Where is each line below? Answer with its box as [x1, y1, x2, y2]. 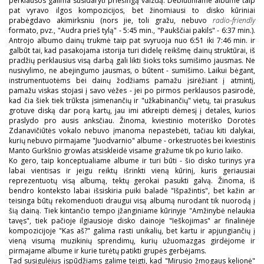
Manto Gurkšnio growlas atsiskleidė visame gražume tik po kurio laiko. [9, 145, 243, 156]
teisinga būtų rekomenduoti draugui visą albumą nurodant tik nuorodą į [9, 195, 255, 206]
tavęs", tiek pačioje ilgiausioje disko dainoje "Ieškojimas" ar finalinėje [9, 215, 255, 226]
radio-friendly [213, 15, 255, 25]
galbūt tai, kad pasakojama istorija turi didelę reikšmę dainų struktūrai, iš [9, 45, 255, 55]
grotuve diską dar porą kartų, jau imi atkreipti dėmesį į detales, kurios [9, 105, 255, 115]
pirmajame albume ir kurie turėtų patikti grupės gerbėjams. [9, 245, 206, 256]
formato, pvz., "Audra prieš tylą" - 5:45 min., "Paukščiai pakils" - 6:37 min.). [9, 25, 255, 35]
